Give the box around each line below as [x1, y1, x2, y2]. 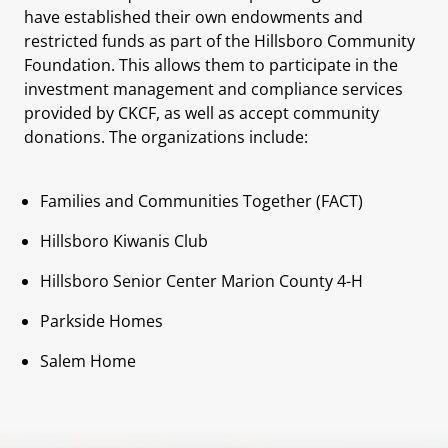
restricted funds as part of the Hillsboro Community [24, 29, 415, 52]
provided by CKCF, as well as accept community [24, 101, 379, 124]
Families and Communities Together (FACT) [40, 189, 363, 212]
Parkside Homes [40, 309, 163, 332]
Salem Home [40, 349, 136, 372]
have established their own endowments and [24, 5, 363, 28]
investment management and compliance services [24, 77, 403, 100]
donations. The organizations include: [24, 125, 308, 148]
